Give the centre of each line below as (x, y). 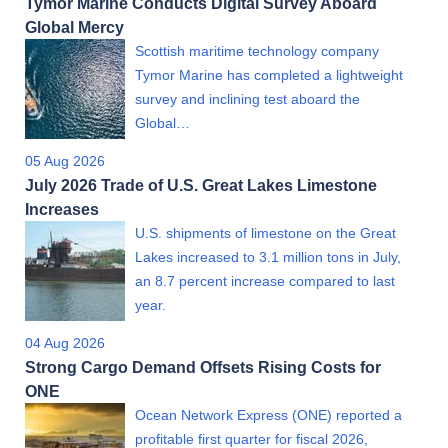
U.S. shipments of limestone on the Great (265, 233)
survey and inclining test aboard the (247, 99)
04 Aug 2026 (65, 343)
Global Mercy (74, 27)
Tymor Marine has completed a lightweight (269, 75)
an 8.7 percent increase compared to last (265, 281)
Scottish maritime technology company (257, 51)
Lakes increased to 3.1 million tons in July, (268, 257)
